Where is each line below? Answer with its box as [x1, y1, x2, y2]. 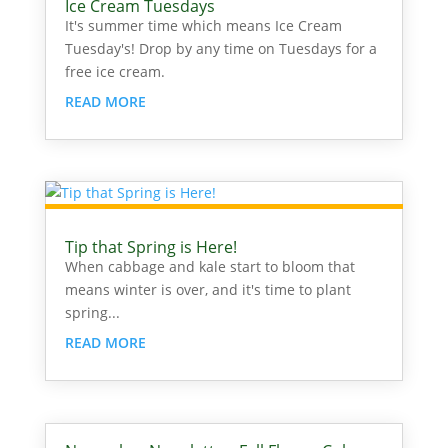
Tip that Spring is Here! [64, 236, 237, 259]
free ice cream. [64, 62, 165, 82]
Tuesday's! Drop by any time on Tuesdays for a [64, 39, 377, 59]
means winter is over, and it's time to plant [64, 280, 351, 300]
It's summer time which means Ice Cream [64, 16, 342, 36]
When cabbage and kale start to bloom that [64, 257, 355, 277]
